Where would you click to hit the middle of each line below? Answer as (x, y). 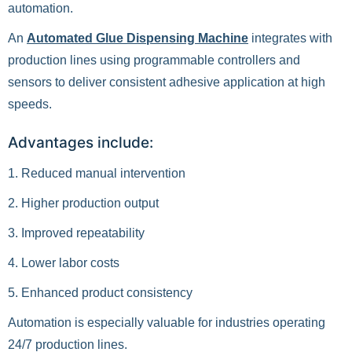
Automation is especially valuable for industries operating (167, 323)
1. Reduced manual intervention (97, 173)
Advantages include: (81, 143)
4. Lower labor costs (64, 263)
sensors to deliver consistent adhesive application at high (167, 82)
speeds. (30, 104)
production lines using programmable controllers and (154, 60)
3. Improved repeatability (76, 233)
